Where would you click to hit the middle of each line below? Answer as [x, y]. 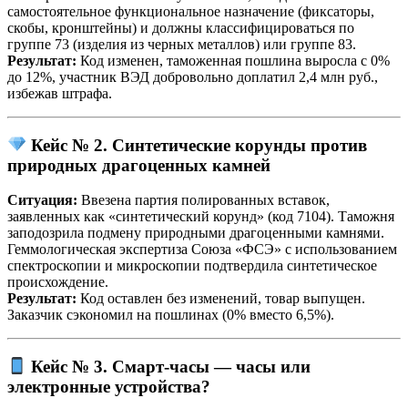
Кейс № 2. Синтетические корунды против [199, 145]
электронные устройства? [109, 386]
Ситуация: [42, 200]
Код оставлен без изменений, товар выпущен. [221, 299]
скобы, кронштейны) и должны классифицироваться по [181, 27]
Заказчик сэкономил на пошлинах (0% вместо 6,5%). [171, 315]
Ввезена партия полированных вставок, [204, 200]
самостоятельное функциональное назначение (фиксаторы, [191, 11]
